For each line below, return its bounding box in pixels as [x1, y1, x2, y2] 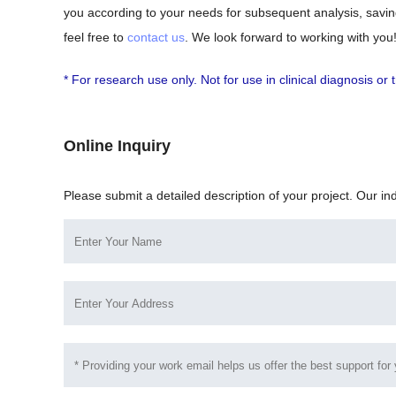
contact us [127, 30, 185, 45]
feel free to [64, 30, 127, 45]
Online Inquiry [64, 137, 171, 156]
